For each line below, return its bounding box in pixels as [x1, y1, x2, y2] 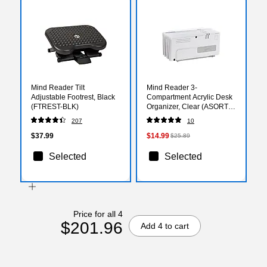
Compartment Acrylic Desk [147, 92, 232, 101]
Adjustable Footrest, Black [31, 92, 115, 101]
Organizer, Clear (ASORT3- [147, 102, 235, 111]
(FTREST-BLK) [31, 102, 79, 111]
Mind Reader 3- [147, 83, 197, 92]
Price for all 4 [73, 209, 123, 219]
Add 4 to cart [140, 221, 189, 231]
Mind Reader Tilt [31, 83, 85, 92]
